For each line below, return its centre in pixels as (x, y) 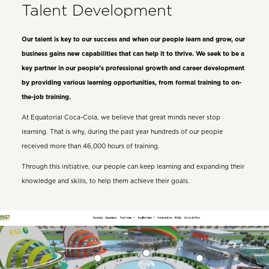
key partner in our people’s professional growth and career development (133, 68)
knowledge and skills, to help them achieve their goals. (105, 182)
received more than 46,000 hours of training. (90, 147)
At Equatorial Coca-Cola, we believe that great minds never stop (121, 118)
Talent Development (97, 11)
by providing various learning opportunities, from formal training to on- (131, 83)
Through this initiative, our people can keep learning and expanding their (133, 167)
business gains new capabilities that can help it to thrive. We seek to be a (133, 54)
